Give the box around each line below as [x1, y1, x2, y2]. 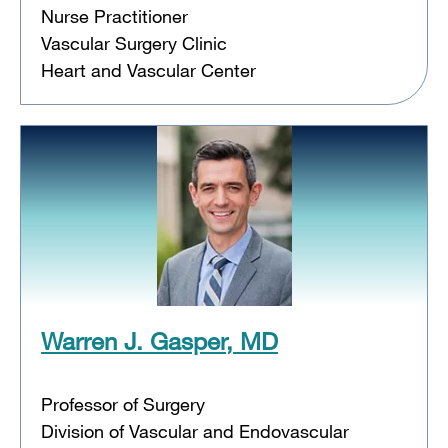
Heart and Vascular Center [41, 58, 256, 81]
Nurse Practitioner [41, 4, 188, 27]
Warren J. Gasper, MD [41, 325, 278, 355]
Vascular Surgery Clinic [41, 31, 227, 54]
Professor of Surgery [41, 392, 205, 415]
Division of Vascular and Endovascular [41, 419, 349, 442]
